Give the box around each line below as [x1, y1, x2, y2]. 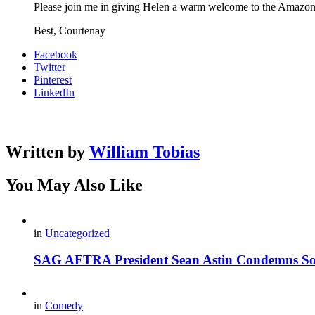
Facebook [34, 48, 77, 60]
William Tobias [89, 142, 200, 161]
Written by [6, 142, 89, 161]
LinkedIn [34, 86, 75, 98]
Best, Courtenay [34, 24, 105, 37]
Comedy [45, 299, 83, 311]
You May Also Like [6, 175, 143, 194]
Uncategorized [45, 226, 110, 239]
